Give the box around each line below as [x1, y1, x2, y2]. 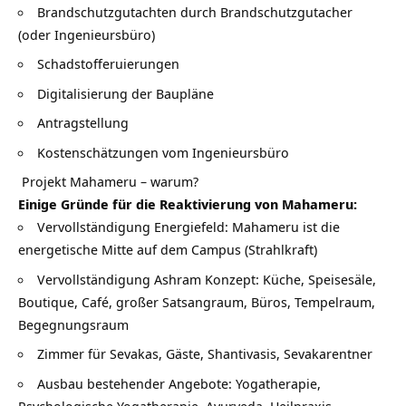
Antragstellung [37, 113, 129, 132]
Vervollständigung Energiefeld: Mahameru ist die [37, 217, 340, 237]
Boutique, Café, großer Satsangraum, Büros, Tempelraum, [18, 292, 375, 311]
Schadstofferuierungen [37, 54, 179, 73]
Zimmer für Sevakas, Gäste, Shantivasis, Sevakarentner [37, 344, 372, 363]
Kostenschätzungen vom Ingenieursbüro [37, 142, 289, 161]
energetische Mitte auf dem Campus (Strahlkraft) [18, 240, 317, 259]
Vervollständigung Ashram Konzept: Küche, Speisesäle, [37, 269, 376, 288]
